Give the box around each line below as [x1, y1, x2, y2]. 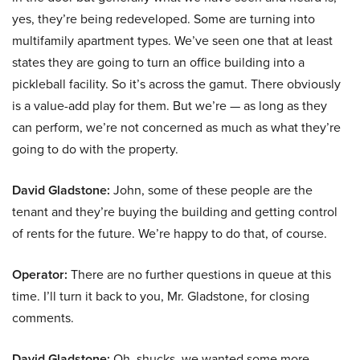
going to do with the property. [12, 140, 178, 158]
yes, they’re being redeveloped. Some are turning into [12, 10, 315, 28]
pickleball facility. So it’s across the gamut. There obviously [12, 75, 341, 93]
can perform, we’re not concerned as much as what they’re [12, 118, 341, 137]
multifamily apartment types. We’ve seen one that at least [12, 31, 333, 50]
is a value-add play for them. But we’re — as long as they [12, 96, 327, 115]
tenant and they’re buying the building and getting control [12, 202, 337, 221]
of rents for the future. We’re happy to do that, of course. [12, 224, 327, 243]
